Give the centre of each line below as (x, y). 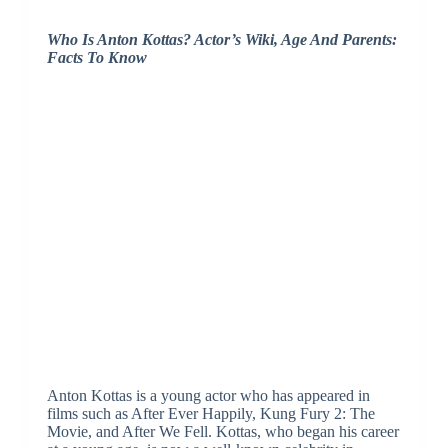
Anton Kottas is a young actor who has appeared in (208, 396)
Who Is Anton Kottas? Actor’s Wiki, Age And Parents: (221, 40)
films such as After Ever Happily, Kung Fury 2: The (210, 414)
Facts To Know (96, 58)
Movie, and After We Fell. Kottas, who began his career (222, 432)
